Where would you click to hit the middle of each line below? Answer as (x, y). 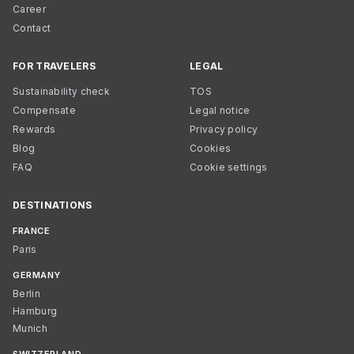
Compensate (44, 110)
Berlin (26, 294)
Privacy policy (224, 129)
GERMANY (37, 275)
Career (29, 9)
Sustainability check (61, 91)
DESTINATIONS (53, 205)
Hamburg (35, 311)
